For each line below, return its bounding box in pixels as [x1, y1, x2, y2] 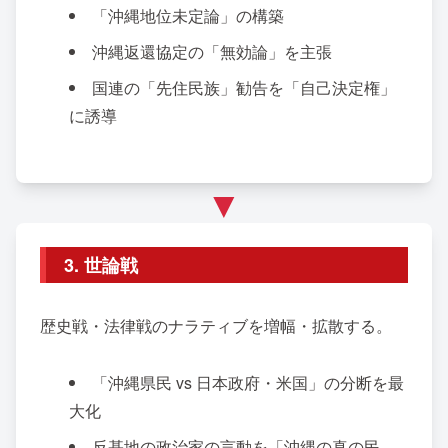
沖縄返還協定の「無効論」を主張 [92, 39, 333, 63]
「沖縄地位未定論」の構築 [92, 3, 285, 27]
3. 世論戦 [64, 251, 138, 278]
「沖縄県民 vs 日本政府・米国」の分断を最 [92, 371, 405, 395]
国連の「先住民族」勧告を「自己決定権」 [92, 75, 397, 99]
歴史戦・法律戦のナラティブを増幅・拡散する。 [40, 314, 392, 338]
